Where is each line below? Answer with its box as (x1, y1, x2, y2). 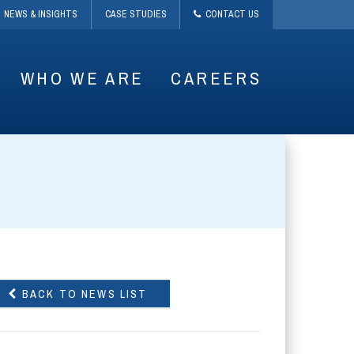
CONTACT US (201, 8, 260, 21)
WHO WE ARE (20, 66, 145, 90)
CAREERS (171, 66, 262, 90)
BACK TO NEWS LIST (17, 285, 148, 301)
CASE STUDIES (104, 8, 167, 21)
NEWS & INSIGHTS (4, 8, 78, 21)
